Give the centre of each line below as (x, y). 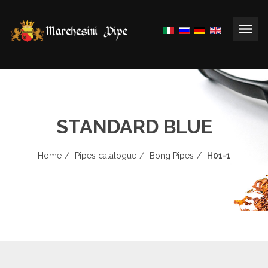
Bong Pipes (172, 156)
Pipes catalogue (106, 156)
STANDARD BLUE (134, 127)
